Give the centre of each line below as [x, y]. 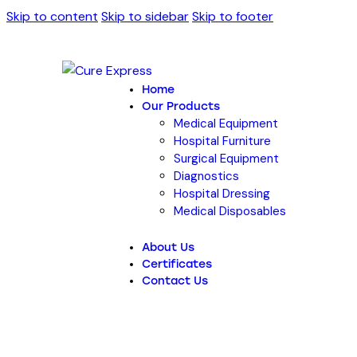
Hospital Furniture [223, 141]
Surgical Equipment [227, 159]
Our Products [181, 106]
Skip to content [52, 16]
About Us [169, 247]
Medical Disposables [230, 211]
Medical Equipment [226, 124]
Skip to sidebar [145, 16]
